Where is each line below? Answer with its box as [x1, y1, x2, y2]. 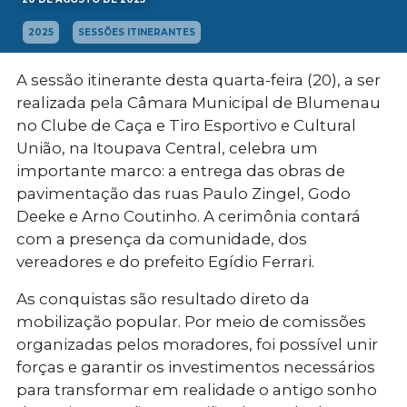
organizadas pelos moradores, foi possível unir [16, 335, 378, 354]
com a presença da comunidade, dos [16, 230, 307, 249]
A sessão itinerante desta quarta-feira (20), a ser [16, 71, 381, 90]
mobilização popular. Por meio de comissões [16, 313, 366, 332]
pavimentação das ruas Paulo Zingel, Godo [16, 184, 351, 203]
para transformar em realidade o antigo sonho [16, 381, 377, 400]
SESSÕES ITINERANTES [78, 26, 195, 39]
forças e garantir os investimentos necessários [16, 358, 375, 377]
